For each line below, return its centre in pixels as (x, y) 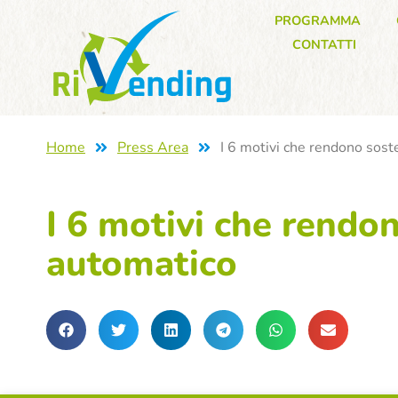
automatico (142, 264)
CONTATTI (324, 44)
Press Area (153, 147)
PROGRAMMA (317, 20)
